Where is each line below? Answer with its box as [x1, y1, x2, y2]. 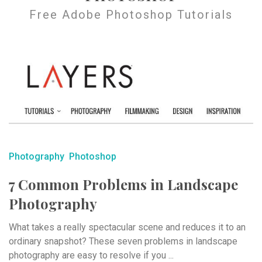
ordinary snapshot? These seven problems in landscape [9, 235, 237, 247]
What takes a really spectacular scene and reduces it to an [9, 221, 246, 233]
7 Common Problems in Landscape [9, 174, 238, 194]
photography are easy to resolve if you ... [9, 249, 174, 261]
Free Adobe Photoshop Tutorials [29, 8, 233, 22]
